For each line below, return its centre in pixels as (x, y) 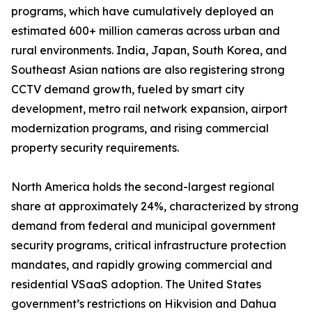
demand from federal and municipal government (143, 226)
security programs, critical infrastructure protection (149, 245)
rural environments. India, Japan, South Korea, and (149, 50)
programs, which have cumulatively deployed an (142, 11)
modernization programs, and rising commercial (140, 128)
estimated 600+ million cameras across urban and (146, 31)
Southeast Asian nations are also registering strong (148, 70)
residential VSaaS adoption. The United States (136, 284)
